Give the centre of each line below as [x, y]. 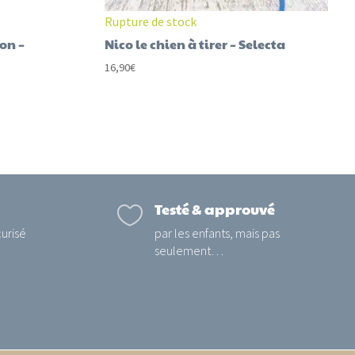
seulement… [189, 250]
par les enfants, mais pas [218, 233]
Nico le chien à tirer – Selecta [195, 44]
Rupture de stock [150, 22]
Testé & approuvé [215, 208]
